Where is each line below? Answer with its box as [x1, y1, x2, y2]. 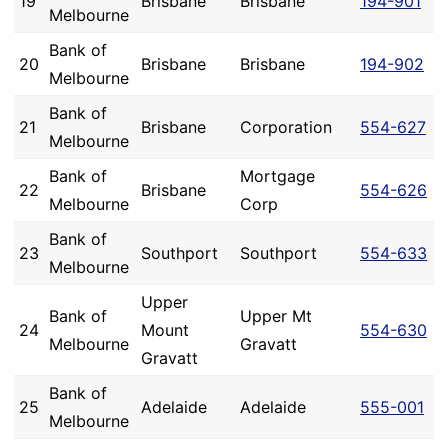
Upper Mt [240, 306, 312, 326]
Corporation [240, 117, 332, 137]
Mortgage [240, 166, 315, 186]
